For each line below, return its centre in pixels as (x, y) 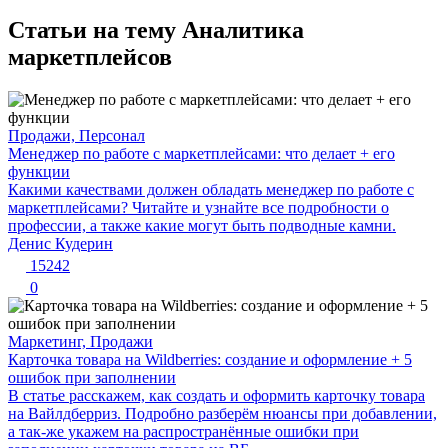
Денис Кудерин (60, 243)
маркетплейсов (90, 56)
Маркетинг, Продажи (80, 341)
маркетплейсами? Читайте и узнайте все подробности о (198, 207)
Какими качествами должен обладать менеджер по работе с (211, 189)
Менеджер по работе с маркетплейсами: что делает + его (201, 153)
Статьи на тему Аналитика (156, 29)
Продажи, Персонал (76, 135)
